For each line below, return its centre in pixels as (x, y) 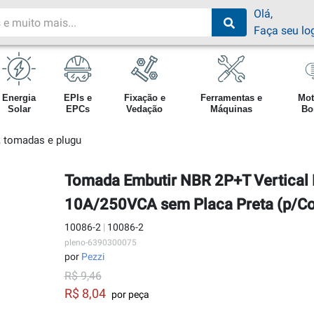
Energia (19, 98)
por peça (129, 294)
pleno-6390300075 (100, 243)
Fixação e (144, 98)
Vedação (145, 109)
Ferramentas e (232, 98)
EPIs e (77, 98)
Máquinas (232, 109)
